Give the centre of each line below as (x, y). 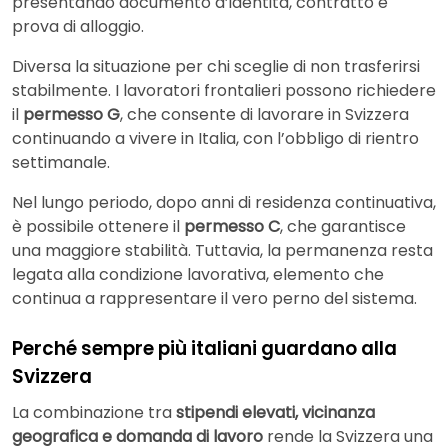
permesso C (232, 227)
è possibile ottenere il (98, 227)
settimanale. (61, 163)
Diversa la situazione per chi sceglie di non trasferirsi (216, 67)
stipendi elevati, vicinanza (275, 412)
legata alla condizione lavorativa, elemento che (198, 275)
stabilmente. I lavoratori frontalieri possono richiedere (224, 91)
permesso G (71, 115)
